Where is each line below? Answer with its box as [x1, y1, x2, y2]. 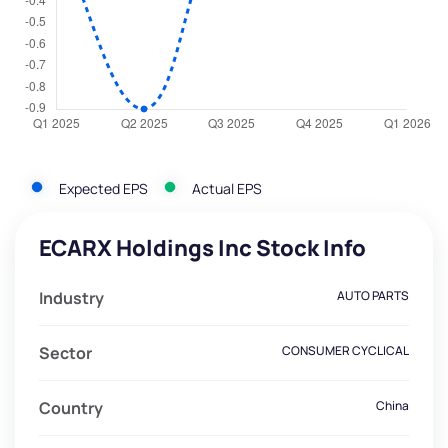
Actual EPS [192, 178, 262, 198]
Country [39, 397, 103, 420]
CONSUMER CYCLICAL [282, 342, 409, 360]
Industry [39, 287, 104, 310]
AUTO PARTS [337, 287, 409, 305]
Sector [39, 342, 92, 365]
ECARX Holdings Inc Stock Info [39, 233, 366, 264]
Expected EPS [59, 178, 148, 198]
